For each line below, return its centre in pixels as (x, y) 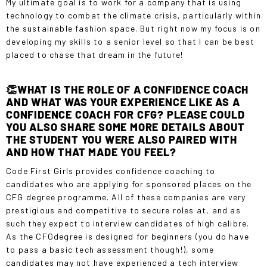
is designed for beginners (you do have (166, 236)
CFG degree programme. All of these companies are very (126, 197)
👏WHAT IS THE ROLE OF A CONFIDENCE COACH (128, 89)
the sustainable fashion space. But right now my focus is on (133, 28)
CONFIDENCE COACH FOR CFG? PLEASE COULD (125, 114)
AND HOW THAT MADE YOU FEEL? (91, 152)
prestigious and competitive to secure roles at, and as (123, 210)
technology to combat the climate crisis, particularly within (134, 15)
